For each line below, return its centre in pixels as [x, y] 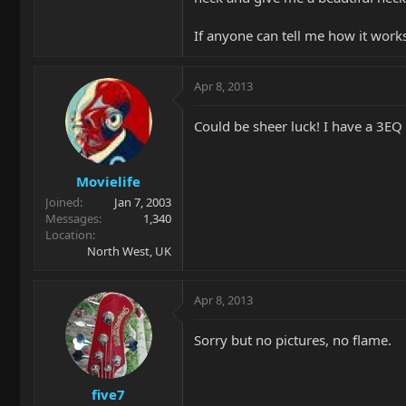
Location [69, 234]
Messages [72, 218]
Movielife [108, 181]
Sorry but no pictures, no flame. [293, 339]
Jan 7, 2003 [143, 202]
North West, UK [129, 251]
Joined [63, 202]
